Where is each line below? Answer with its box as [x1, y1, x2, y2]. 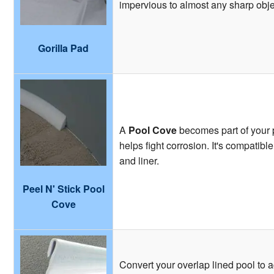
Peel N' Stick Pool [22, 181, 105, 196]
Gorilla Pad [38, 40, 89, 55]
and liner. [119, 153, 159, 168]
